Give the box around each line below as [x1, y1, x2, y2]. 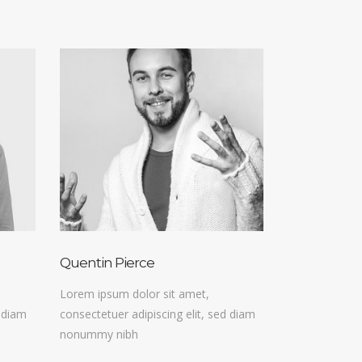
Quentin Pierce [59, 255, 154, 271]
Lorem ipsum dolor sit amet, [59, 286, 209, 302]
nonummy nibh [59, 326, 138, 343]
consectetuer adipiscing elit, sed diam [59, 306, 255, 322]
